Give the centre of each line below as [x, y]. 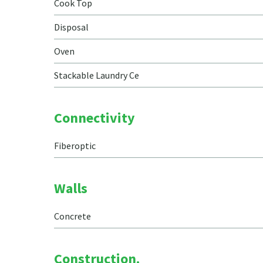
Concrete [73, 216]
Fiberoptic [75, 146]
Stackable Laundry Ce [97, 75]
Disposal [71, 27]
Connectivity [95, 118]
